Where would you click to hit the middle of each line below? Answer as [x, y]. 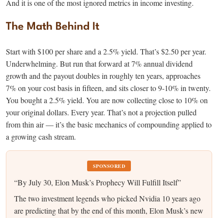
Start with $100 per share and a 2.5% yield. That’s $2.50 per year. [106, 51]
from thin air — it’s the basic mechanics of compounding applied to [109, 124]
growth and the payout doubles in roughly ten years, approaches [103, 75]
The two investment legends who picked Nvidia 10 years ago [107, 198]
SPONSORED [109, 166]
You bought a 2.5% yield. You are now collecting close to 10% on [107, 100]
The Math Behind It [53, 27]
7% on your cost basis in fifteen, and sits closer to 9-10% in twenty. [108, 88]
